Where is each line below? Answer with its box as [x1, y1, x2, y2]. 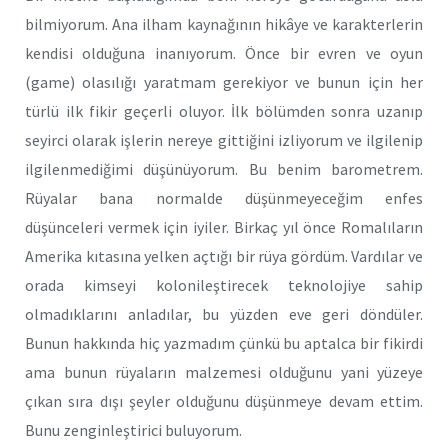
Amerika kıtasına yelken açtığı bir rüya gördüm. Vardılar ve [25, 245, 423, 266]
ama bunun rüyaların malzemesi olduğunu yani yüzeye [25, 361, 423, 382]
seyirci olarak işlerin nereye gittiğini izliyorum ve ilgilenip [25, 129, 423, 150]
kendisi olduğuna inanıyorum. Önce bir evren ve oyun [25, 42, 423, 63]
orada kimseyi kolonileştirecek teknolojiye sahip [25, 274, 423, 295]
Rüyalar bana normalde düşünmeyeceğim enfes [25, 187, 423, 208]
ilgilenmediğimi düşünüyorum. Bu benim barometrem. [25, 158, 423, 179]
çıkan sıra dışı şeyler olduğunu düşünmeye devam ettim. [25, 390, 423, 411]
